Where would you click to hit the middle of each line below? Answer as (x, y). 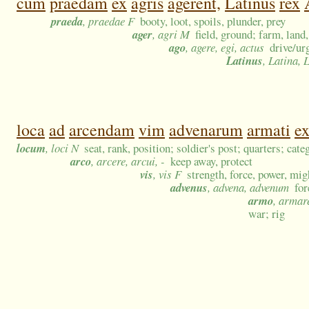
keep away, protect (212, 161)
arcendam (102, 130)
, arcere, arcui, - (128, 161)
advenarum (206, 130)
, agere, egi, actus (225, 48)
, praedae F (109, 21)
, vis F (167, 175)
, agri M (171, 34)
